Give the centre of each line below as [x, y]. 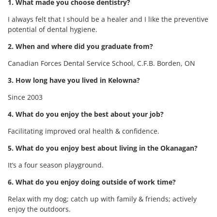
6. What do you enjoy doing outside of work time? [92, 182]
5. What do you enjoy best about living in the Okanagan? [103, 148]
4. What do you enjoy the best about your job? [86, 114]
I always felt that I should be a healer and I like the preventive [108, 19]
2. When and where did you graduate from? [80, 46]
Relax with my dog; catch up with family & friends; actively [102, 199]
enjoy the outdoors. [39, 209]
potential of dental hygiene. [53, 29]
